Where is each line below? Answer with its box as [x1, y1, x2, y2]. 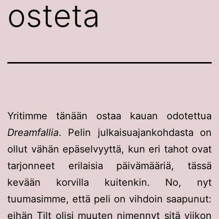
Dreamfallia [7, 126, 59, 138]
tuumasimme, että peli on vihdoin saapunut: [7, 193, 212, 205]
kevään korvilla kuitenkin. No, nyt [7, 176, 212, 188]
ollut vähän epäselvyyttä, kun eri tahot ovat [7, 143, 212, 155]
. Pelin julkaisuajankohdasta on [59, 126, 212, 138]
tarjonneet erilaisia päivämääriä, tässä [7, 159, 212, 172]
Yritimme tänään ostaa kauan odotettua [7, 109, 212, 122]
